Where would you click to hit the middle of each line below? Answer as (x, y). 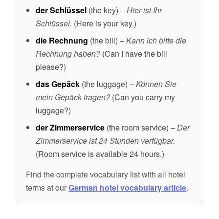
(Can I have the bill (134, 53)
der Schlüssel (61, 10)
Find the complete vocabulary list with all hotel (106, 174)
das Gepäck (58, 84)
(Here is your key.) (104, 23)
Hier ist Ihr (144, 10)
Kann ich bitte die (156, 40)
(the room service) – (141, 127)
